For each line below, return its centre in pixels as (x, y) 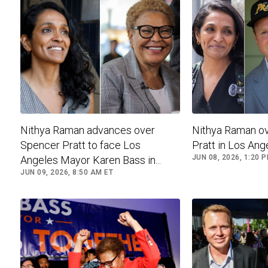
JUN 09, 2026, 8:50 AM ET (67, 172)
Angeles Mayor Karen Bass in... (91, 160)
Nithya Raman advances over (88, 130)
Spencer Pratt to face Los (80, 145)
